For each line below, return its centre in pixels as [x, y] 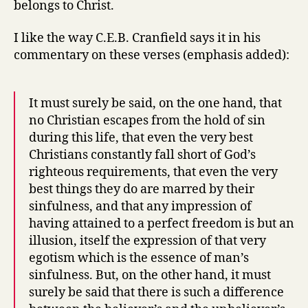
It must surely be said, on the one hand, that [155, 103]
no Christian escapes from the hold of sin [147, 121]
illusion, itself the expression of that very [147, 241]
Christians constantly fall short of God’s [142, 155]
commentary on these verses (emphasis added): [152, 55]
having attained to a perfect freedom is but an [162, 224]
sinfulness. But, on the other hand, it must [150, 275]
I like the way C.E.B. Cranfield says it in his [137, 38]
